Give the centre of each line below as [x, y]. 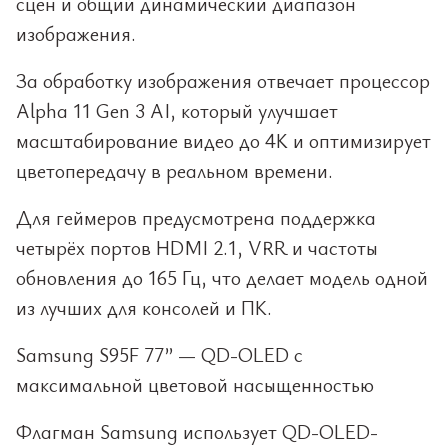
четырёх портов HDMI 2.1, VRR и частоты [197, 247]
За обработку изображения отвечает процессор [223, 80]
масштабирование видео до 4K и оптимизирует [223, 140]
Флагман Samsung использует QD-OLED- [197, 431]
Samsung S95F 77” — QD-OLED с [159, 354]
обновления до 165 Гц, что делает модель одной [222, 277]
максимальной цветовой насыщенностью [195, 384]
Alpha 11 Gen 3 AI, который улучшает [177, 110]
